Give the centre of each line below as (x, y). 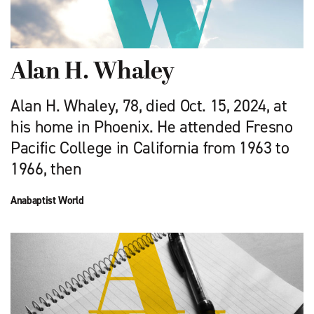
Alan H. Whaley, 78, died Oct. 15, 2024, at (149, 105)
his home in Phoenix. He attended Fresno (152, 127)
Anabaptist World (47, 200)
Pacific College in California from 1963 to (150, 148)
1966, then (46, 169)
